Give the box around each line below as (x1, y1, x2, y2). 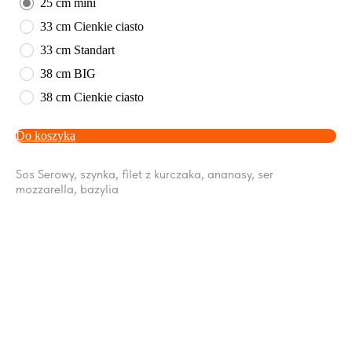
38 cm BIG (40, 66, 96, 80)
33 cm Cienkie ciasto (40, 19, 144, 33)
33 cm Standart (40, 42, 115, 57)
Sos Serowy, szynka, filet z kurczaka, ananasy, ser (16, 166, 273, 181)
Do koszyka (16, 128, 75, 142)
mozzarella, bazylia (16, 181, 119, 196)
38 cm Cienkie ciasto (40, 90, 144, 104)
